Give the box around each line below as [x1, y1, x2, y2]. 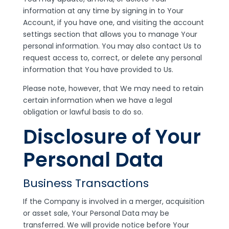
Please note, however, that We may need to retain [22, 83, 203, 94]
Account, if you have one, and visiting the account [22, 17, 204, 28]
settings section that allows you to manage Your [22, 29, 197, 39]
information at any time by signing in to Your [22, 6, 184, 16]
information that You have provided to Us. [22, 64, 173, 75]
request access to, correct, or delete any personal [22, 53, 202, 63]
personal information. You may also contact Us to [22, 41, 201, 51]
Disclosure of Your [22, 123, 201, 150]
